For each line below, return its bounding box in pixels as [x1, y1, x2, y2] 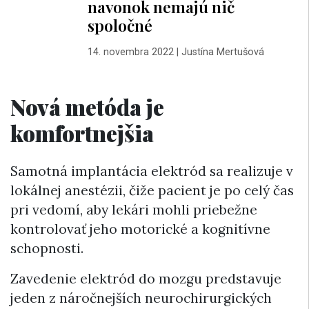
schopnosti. [10, 240, 83, 257]
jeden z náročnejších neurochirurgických [10, 290, 272, 306]
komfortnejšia [10, 117, 154, 148]
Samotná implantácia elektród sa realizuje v [10, 163, 293, 179]
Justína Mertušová [181, 46, 264, 58]
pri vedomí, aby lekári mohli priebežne [10, 201, 257, 218]
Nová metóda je [10, 91, 164, 121]
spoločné [87, 14, 152, 37]
